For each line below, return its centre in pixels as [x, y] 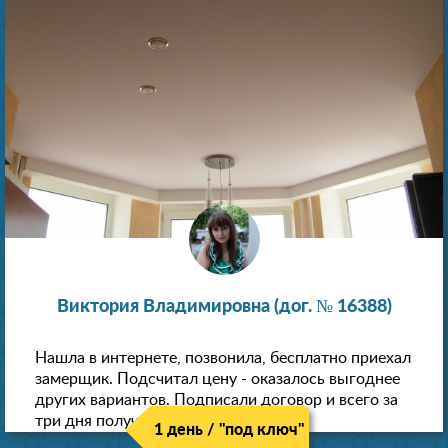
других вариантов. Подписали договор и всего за [216, 400]
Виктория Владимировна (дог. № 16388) [224, 307]
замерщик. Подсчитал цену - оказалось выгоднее [217, 379]
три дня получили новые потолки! [160, 421]
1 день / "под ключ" [229, 430]
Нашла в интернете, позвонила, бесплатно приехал [223, 358]
